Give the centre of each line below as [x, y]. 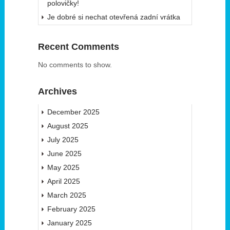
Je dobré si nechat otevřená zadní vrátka [113, 17]
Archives [57, 92]
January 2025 [69, 223]
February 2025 [71, 209]
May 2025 [63, 168]
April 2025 [63, 181]
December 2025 [73, 112]
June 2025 [64, 154]
